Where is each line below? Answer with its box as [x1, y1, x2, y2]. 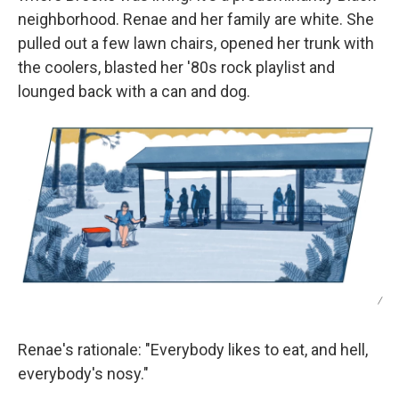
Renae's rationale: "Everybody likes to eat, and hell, [18, 339, 368, 359]
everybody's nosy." [18, 363, 149, 383]
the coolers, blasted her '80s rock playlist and [18, 58, 335, 77]
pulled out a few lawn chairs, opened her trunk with [18, 34, 374, 53]
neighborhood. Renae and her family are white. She [18, 10, 374, 29]
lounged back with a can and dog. [18, 82, 250, 102]
